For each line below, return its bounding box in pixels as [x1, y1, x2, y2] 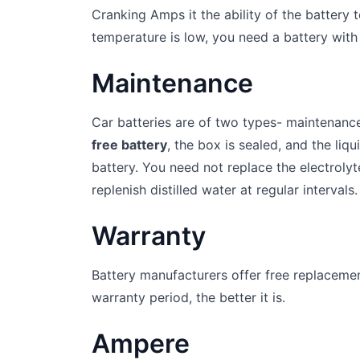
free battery [92, 137, 167, 153]
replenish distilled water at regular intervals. [92, 182, 358, 198]
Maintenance [92, 67, 253, 100]
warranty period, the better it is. [92, 289, 285, 306]
